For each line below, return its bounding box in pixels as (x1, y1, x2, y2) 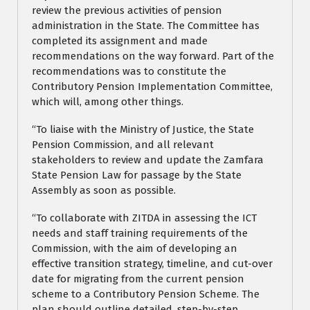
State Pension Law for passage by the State (32, 169, 241, 182)
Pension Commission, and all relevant (32, 138, 214, 152)
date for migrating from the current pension (32, 273, 244, 286)
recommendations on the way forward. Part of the (32, 50, 274, 63)
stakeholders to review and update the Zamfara (32, 154, 264, 167)
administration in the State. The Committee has (32, 19, 259, 33)
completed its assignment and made (32, 35, 208, 48)
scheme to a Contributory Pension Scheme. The (32, 288, 259, 301)
